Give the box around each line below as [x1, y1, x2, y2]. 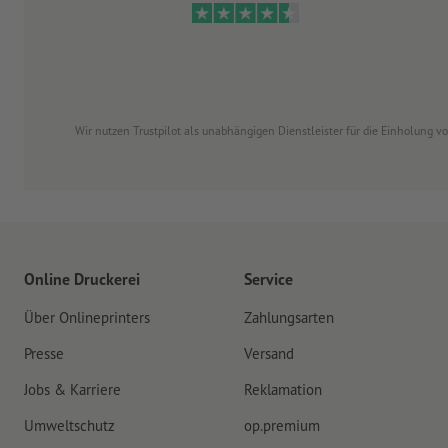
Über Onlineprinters [24, 308, 150, 328]
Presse [24, 344, 64, 364]
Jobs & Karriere [24, 380, 121, 400]
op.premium [244, 416, 320, 436]
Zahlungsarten [244, 308, 334, 328]
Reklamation [244, 380, 322, 400]
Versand [244, 344, 294, 364]
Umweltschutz [24, 416, 115, 436]
